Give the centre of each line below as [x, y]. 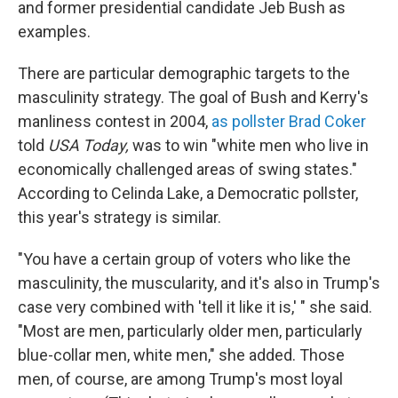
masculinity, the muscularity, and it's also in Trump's [199, 283]
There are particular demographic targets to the [184, 73]
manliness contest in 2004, [115, 121]
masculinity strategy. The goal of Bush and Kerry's [193, 97]
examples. [54, 31]
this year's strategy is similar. [119, 217]
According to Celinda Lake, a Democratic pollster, [188, 193]
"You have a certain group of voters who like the [184, 259]
